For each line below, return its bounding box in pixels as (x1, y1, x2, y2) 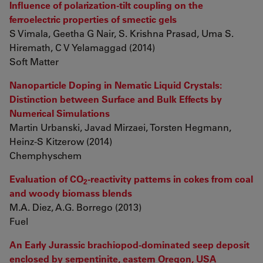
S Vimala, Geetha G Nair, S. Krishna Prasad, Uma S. (9, 27, 234, 39)
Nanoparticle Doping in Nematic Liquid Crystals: (9, 79, 222, 91)
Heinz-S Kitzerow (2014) (9, 135, 112, 147)
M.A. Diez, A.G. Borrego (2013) (9, 201, 141, 213)
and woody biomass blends (9, 187, 132, 199)
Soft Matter (9, 55, 59, 68)
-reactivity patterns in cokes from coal (87, 173, 253, 185)
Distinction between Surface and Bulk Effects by (9, 93, 222, 105)
